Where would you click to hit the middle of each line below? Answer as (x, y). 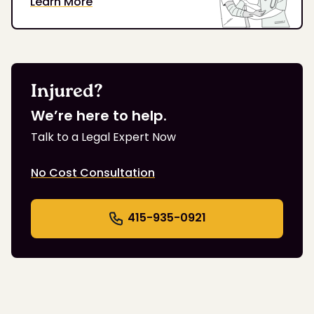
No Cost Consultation (93, 172)
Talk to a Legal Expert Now (103, 137)
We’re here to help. (99, 115)
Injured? (67, 92)
